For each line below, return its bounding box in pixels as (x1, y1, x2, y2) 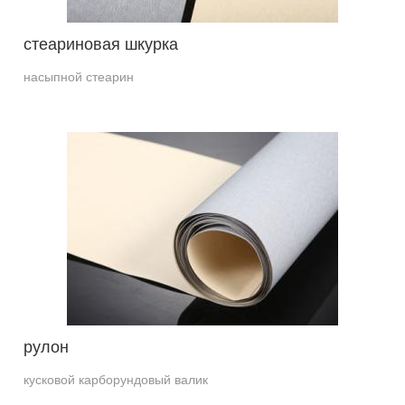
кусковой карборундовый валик (24, 372, 209, 387)
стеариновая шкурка (24, 35, 179, 53)
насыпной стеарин (24, 70, 135, 84)
